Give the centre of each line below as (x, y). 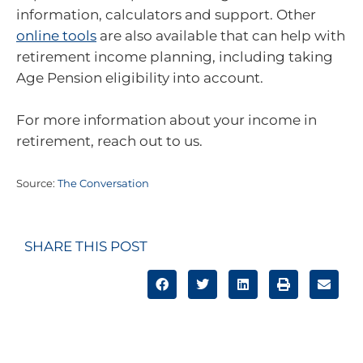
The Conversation (103, 184)
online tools (56, 36)
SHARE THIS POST (86, 246)
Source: (37, 184)
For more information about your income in (167, 120)
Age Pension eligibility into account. (140, 78)
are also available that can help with (221, 36)
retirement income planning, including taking (175, 57)
